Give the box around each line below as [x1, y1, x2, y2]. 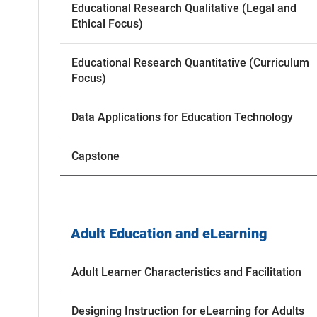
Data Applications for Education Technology [71, 110, 293, 125]
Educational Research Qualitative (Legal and [71, 1, 296, 16]
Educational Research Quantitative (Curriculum [71, 56, 309, 70]
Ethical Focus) [71, 17, 143, 31]
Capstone [71, 149, 120, 163]
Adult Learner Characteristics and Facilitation [71, 265, 301, 279]
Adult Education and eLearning [70, 225, 267, 243]
